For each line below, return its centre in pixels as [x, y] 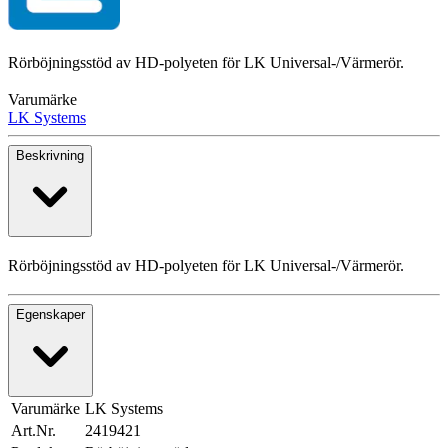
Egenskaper [50, 315]
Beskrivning [50, 156]
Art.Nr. [33, 431]
